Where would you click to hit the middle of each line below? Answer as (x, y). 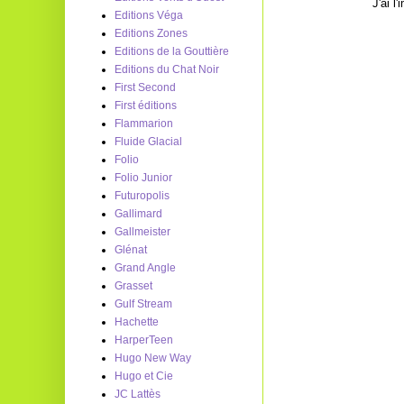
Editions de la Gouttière (172, 51)
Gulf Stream (143, 304)
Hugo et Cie (144, 376)
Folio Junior (143, 178)
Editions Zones (151, 33)
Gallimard (138, 214)
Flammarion (144, 124)
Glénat (131, 250)
